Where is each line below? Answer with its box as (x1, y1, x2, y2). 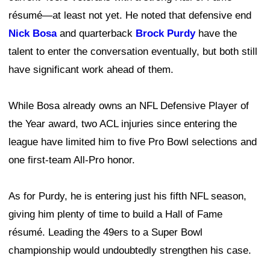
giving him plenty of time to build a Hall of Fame (8, 209, 222, 221)
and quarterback (57, 28, 136, 40)
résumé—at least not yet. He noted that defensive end (8, 10, 251, 22)
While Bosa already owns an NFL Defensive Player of (8, 100, 249, 112)
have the (195, 28, 237, 40)
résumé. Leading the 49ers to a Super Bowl (8, 227, 202, 239)
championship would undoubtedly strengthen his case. (8, 245, 251, 257)
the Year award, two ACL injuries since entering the (8, 118, 237, 130)
